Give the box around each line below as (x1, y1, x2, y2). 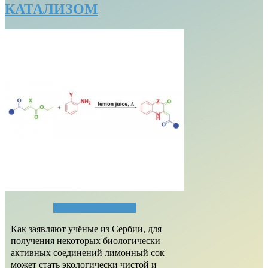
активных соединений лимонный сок (11, 247, 165, 258)
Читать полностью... (53, 202, 136, 213)
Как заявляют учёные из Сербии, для (11, 223, 162, 234)
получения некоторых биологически (11, 235, 160, 246)
